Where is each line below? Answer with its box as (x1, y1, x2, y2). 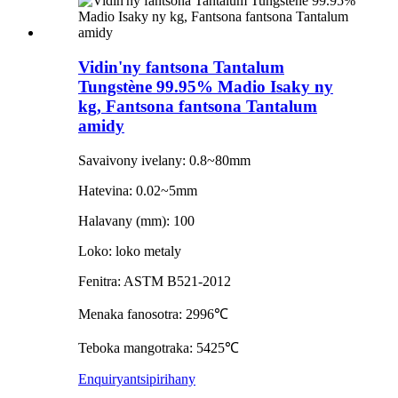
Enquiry (78, 370, 123, 386)
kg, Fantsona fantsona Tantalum (78, 96, 317, 115)
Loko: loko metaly (78, 243, 181, 259)
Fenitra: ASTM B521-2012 (78, 273, 231, 289)
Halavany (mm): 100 (78, 212, 195, 228)
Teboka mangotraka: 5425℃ (78, 339, 239, 355)
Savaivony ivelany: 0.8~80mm (78, 152, 251, 168)
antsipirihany (123, 370, 195, 386)
